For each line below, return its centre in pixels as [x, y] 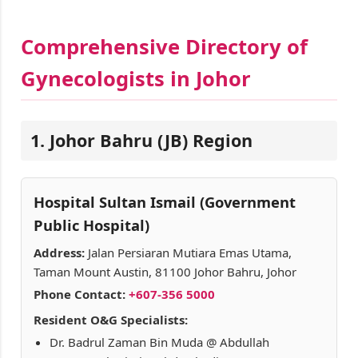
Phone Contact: [80, 294]
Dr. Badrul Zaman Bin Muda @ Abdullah [159, 342]
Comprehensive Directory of [164, 46]
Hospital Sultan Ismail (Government [165, 202]
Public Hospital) [91, 225]
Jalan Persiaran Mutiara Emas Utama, [188, 253]
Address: [59, 253]
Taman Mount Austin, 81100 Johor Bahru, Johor [165, 272]
